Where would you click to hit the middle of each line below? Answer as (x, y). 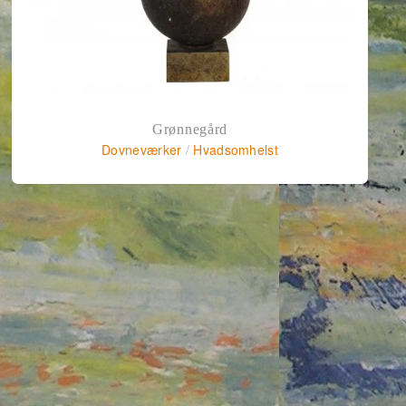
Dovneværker (142, 150)
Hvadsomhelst (236, 150)
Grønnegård (190, 130)
